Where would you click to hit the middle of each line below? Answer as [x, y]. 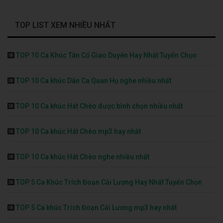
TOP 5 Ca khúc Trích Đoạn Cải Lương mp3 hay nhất [96, 208]
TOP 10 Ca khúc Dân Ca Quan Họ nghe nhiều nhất [94, 81]
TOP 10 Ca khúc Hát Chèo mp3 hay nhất [78, 132]
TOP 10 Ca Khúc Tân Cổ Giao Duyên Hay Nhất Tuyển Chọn [106, 56]
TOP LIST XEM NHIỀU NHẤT [65, 25]
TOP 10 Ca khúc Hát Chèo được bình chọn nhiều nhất [99, 106]
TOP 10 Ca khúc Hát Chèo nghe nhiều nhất [83, 157]
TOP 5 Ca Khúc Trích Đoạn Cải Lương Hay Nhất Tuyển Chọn [109, 182]
